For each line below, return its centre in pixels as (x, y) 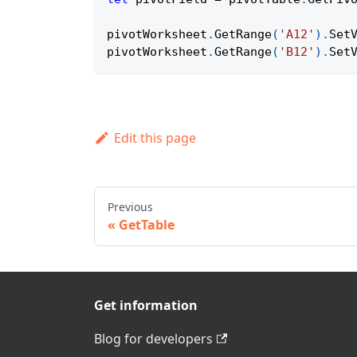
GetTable (147, 225)
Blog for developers (153, 339)
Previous (130, 207)
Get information (146, 306)
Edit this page (155, 138)
